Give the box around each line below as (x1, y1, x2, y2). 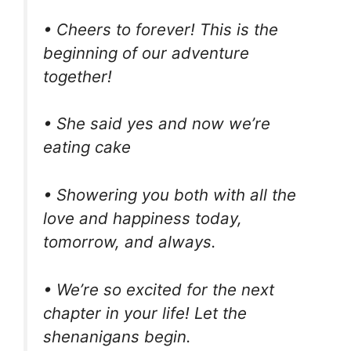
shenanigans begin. (43, 326, 191, 346)
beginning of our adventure (43, 42, 249, 63)
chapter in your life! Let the (43, 302, 247, 323)
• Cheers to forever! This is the (43, 19, 278, 39)
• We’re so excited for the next (43, 279, 274, 299)
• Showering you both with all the (43, 185, 296, 205)
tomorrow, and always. (43, 232, 216, 252)
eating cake (43, 137, 131, 157)
